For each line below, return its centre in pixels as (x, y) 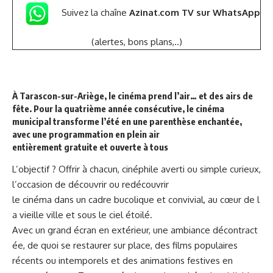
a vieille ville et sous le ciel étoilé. (82, 215)
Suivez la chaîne (95, 13)
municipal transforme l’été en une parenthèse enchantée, (127, 121)
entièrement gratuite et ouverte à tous (90, 147)
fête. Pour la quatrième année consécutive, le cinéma (118, 108)
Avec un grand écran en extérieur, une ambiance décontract (135, 230)
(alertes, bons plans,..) (136, 41)
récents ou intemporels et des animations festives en (122, 261)
